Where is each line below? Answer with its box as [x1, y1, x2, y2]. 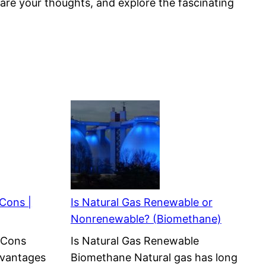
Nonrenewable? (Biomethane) [70, 213, 221, 226]
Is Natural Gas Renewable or [70, 196, 213, 209]
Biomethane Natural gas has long [70, 251, 237, 264]
